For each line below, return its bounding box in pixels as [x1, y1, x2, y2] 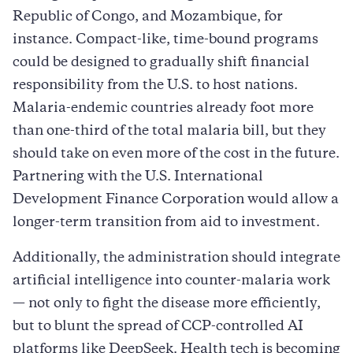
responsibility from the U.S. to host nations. [13, 79, 298, 92]
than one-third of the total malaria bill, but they [13, 124, 326, 138]
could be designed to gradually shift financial [13, 56, 310, 69]
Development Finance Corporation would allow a [13, 193, 339, 206]
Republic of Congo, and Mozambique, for [13, 10, 283, 24]
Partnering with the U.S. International [13, 170, 263, 184]
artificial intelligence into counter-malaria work [13, 274, 330, 288]
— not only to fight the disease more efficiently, [13, 297, 321, 310]
